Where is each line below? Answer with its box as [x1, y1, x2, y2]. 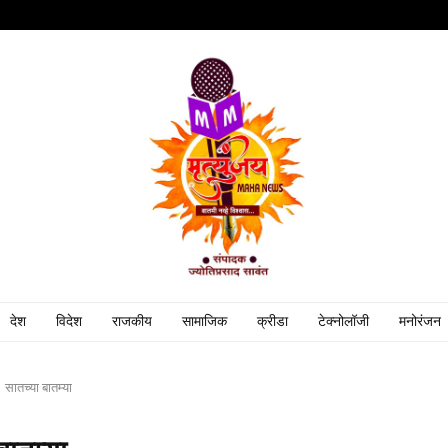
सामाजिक [182, 313, 227, 330]
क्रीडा [257, 313, 288, 330]
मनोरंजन [399, 313, 441, 330]
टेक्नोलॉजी [318, 313, 369, 330]
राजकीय [112, 313, 152, 330]
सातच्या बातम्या [5, 378, 72, 397]
